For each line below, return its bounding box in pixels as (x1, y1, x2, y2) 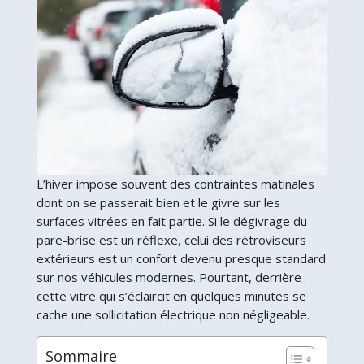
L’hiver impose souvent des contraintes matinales (36, 175, 314, 193)
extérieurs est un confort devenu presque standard (36, 250, 326, 267)
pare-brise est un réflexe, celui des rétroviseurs (36, 232, 306, 249)
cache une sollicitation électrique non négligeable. (36, 306, 310, 323)
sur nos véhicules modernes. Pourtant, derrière (36, 269, 301, 286)
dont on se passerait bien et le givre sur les (36, 194, 280, 211)
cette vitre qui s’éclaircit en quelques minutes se (36, 288, 306, 305)
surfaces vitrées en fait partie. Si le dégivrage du (36, 213, 307, 230)
